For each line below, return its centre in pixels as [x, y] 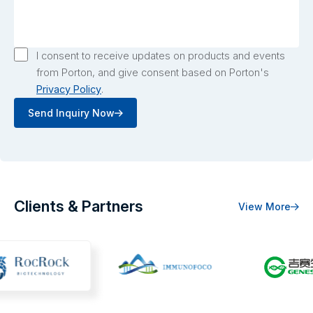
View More [264, 207]
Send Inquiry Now [71, 113]
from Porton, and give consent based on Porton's [153, 73]
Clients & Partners [79, 206]
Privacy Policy [69, 89]
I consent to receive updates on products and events [161, 56]
